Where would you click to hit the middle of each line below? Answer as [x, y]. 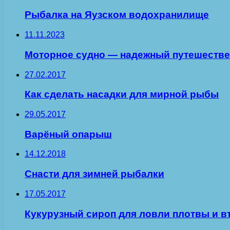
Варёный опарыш [68, 134]
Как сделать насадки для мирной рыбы [122, 94]
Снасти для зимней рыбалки [94, 174]
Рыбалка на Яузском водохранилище [117, 15]
